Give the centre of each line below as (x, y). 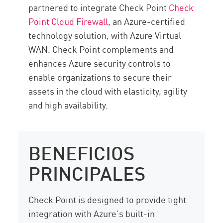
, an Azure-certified (147, 21)
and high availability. (68, 105)
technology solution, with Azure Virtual (105, 35)
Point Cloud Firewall (68, 21)
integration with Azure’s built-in (92, 213)
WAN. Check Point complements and (101, 49)
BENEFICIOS (82, 152)
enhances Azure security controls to (100, 63)
